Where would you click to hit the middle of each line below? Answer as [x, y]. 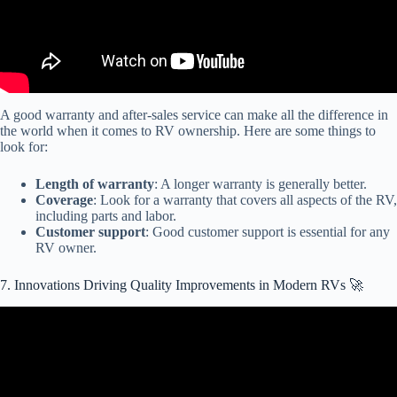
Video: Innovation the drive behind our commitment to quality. [198, 339]
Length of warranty [95, 184]
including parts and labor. [106, 216]
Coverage [64, 200]
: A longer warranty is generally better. [261, 184]
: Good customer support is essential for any [268, 232]
